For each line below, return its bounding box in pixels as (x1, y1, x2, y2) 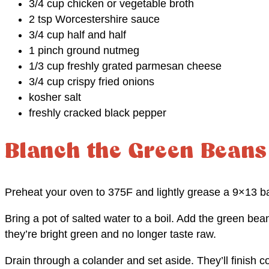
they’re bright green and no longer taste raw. (5, 228, 216, 241)
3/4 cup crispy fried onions (29, 75, 154, 88)
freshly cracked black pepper (29, 106, 166, 119)
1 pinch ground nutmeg (29, 44, 139, 56)
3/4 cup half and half (29, 28, 126, 41)
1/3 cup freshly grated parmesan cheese (29, 59, 222, 72)
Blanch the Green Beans (5, 140, 267, 164)
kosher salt (29, 91, 81, 103)
